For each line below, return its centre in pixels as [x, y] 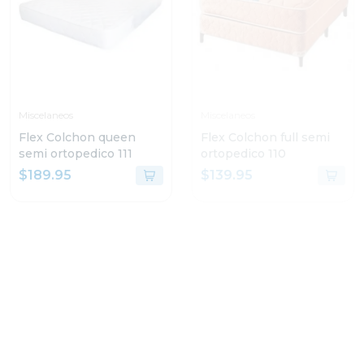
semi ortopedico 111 [76, 154]
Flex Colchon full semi [265, 137]
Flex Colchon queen [77, 137]
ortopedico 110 [243, 154]
